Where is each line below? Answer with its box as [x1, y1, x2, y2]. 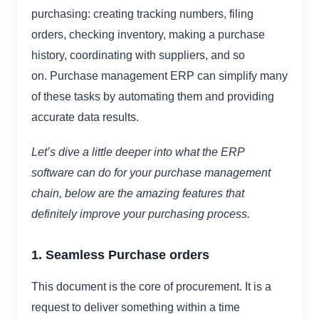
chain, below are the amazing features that [31, 187, 244, 200]
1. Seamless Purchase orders [31, 247, 209, 263]
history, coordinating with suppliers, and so [31, 49, 245, 62]
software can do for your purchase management [31, 167, 271, 179]
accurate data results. [31, 111, 139, 124]
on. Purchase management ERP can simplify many [31, 70, 288, 83]
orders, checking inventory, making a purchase [31, 28, 265, 41]
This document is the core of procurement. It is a [31, 281, 271, 293]
